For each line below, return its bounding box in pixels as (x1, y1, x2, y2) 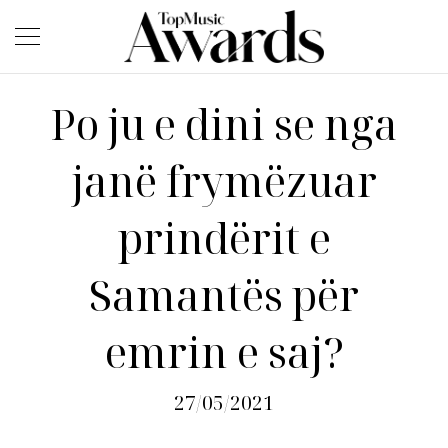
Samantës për (89, 267, 359, 323)
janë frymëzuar (71, 153, 377, 209)
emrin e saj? (104, 324, 344, 380)
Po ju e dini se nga (50, 96, 398, 152)
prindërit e (117, 210, 331, 266)
